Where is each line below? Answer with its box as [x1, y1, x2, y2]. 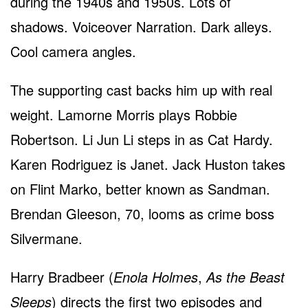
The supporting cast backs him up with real [10, 79, 272, 100]
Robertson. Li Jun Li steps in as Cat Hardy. [10, 129, 273, 149]
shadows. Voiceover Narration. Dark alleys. [10, 16, 272, 36]
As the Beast [206, 266, 285, 287]
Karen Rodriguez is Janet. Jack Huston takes [10, 153, 285, 174]
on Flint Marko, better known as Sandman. [10, 178, 270, 199]
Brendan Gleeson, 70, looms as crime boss [10, 203, 274, 223]
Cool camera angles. [10, 41, 136, 61]
